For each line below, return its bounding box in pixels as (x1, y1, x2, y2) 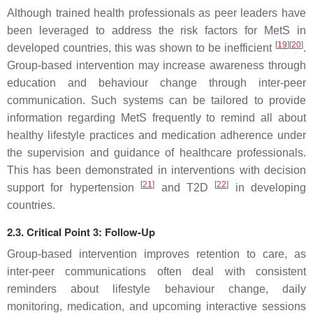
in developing (228, 181, 306, 194)
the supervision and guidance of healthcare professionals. (7, 146, 306, 159)
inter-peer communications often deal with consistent (7, 265, 306, 277)
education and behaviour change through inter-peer (7, 76, 306, 89)
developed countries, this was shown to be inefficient (7, 41, 275, 54)
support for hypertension (7, 181, 141, 194)
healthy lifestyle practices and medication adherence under (7, 129, 306, 141)
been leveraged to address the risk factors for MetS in (7, 24, 306, 36)
